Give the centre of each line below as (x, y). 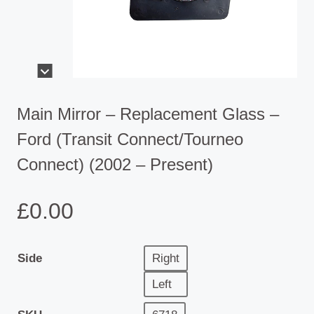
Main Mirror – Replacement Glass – (148, 114)
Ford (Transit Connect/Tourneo (130, 139)
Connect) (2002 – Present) (115, 165)
